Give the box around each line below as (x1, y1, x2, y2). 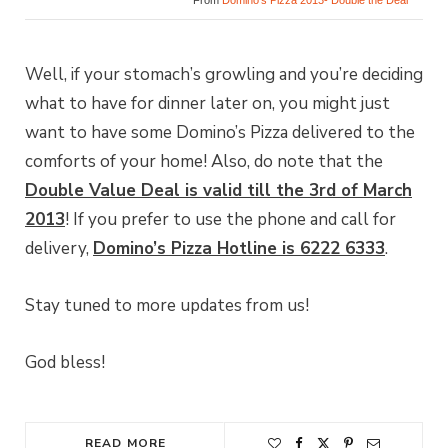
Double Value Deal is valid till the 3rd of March (25, 179, 412, 203)
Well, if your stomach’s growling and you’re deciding (25, 63, 423, 87)
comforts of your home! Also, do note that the (25, 150, 383, 174)
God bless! (25, 351, 105, 375)
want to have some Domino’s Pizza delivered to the (25, 121, 415, 145)
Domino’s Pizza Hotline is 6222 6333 (93, 237, 385, 261)
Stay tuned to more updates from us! (25, 294, 309, 318)
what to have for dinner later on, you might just (25, 92, 390, 116)
